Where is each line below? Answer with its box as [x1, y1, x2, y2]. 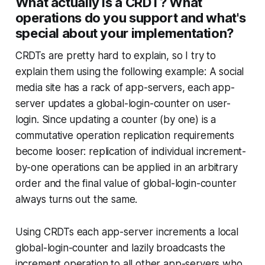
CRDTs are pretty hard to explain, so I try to [15, 50, 216, 62]
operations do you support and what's [15, 10, 246, 25]
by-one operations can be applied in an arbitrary [15, 161, 238, 173]
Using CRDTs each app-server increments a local [15, 226, 238, 238]
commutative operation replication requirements [15, 130, 234, 141]
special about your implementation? [15, 25, 234, 41]
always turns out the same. [15, 193, 138, 205]
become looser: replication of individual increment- [15, 146, 247, 157]
